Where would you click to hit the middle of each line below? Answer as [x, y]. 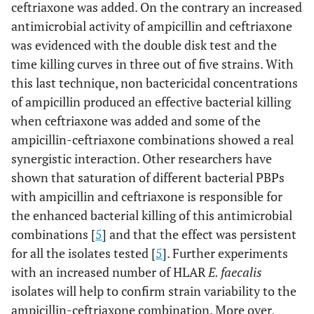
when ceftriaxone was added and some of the [136, 121]
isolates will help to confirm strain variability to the [154, 291]
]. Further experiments [225, 253]
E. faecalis [235, 272]
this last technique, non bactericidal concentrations [155, 83]
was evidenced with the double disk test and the [144, 45]
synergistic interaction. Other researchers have [142, 158]
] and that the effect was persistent [199, 234]
